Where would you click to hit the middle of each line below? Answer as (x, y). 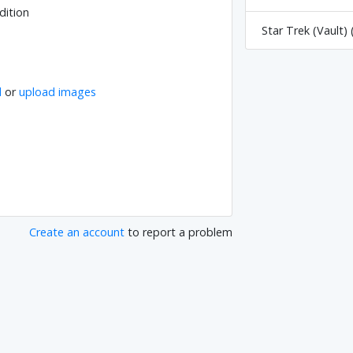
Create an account (77, 232)
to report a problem (179, 232)
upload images (58, 92)
